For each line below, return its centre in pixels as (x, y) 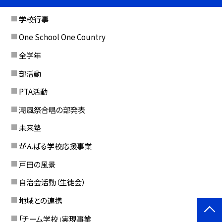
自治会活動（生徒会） (52, 182)
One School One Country (62, 37)
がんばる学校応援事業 (55, 146)
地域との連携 (40, 200)
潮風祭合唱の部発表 (52, 109)
